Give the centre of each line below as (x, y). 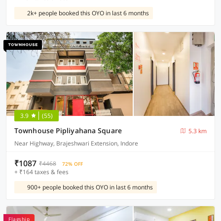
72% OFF (73, 164)
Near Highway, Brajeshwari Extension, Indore (76, 143)
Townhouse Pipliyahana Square (68, 130)
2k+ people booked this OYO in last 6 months (88, 13)
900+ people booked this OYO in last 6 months (90, 187)
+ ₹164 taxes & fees (41, 172)
